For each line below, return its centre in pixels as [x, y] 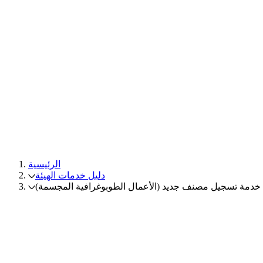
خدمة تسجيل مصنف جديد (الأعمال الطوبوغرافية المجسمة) [148, 186]
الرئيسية [44, 164]
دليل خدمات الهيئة [70, 175]
